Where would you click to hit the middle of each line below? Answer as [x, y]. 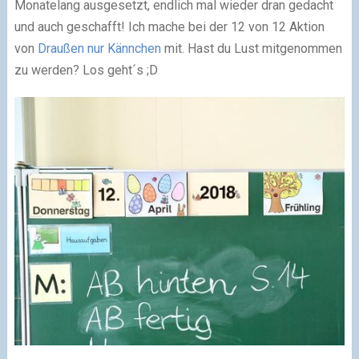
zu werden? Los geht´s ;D [86, 70]
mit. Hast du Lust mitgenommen [251, 48]
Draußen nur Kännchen [99, 48]
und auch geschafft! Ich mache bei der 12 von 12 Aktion [169, 27]
